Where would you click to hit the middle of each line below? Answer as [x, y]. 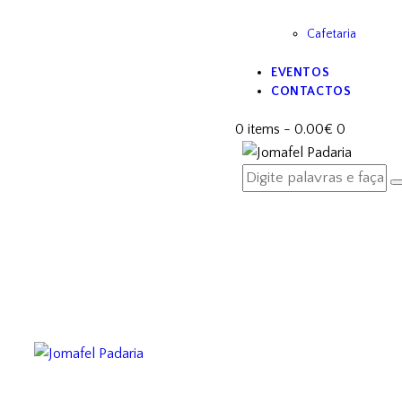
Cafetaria [332, 35]
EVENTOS [301, 73]
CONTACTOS [311, 92]
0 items [258, 130]
